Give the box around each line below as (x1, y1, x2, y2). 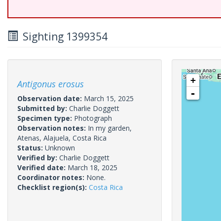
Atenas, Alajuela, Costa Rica (17, 133, 107, 143)
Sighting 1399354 (18, 30, 108, 43)
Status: (17, 143, 45, 152)
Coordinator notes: (17, 173, 86, 182)
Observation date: (17, 94, 84, 103)
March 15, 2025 (84, 94, 134, 103)
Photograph (74, 113, 112, 123)
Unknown (45, 143, 75, 152)
